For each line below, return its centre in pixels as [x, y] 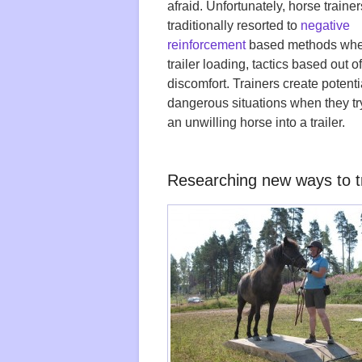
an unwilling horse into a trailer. [256, 123]
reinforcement [206, 45]
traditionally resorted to [234, 26]
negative [325, 26]
